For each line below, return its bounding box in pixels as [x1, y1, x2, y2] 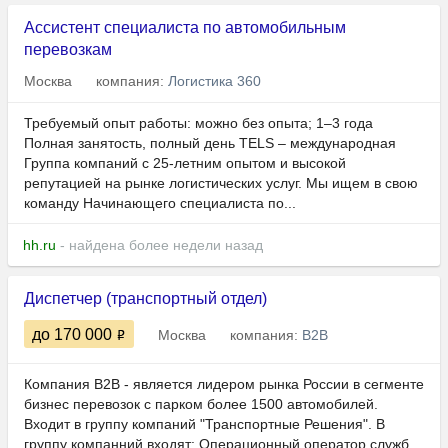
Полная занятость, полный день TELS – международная [24, 135, 396, 152]
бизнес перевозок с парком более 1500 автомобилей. [24, 396, 378, 413]
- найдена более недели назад [56, 237, 263, 254]
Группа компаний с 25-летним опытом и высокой [24, 155, 346, 172]
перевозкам [24, 41, 112, 59]
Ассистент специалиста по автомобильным [24, 19, 346, 37]
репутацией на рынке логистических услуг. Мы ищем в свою [24, 175, 418, 192]
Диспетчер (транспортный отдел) [24, 290, 267, 308]
